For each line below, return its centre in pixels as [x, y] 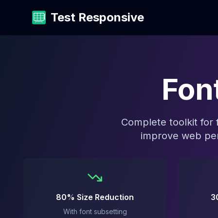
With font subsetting [95, 211]
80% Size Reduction [95, 197]
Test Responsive [97, 17]
